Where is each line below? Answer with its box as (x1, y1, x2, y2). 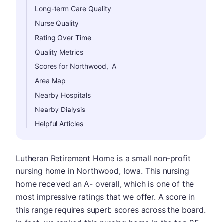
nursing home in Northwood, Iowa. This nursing (16, 166, 189, 176)
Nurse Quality (35, 19, 79, 27)
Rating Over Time (35, 33, 91, 42)
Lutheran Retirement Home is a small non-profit (16, 153, 191, 163)
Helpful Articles (35, 119, 83, 128)
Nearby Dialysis (35, 105, 85, 113)
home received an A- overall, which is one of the (16, 179, 194, 189)
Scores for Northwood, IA (35, 62, 116, 70)
